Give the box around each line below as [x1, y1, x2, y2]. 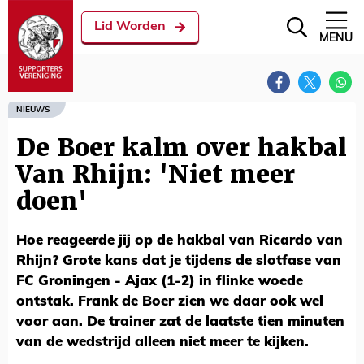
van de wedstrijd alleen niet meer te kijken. [16, 336, 309, 349]
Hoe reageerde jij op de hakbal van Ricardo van [16, 234, 343, 248]
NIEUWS [16, 105, 50, 115]
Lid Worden [94, 20, 166, 33]
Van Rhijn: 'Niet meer [16, 158, 295, 190]
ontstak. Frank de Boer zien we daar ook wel [16, 295, 323, 309]
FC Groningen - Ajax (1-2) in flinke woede [16, 275, 303, 288]
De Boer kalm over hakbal [16, 132, 347, 163]
